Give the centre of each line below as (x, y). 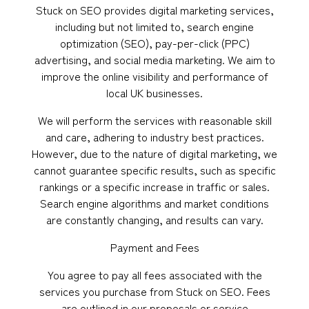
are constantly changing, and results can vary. (154, 219)
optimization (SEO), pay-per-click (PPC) (154, 43)
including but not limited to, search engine (154, 26)
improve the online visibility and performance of (154, 76)
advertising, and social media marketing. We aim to (154, 59)
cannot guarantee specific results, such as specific (154, 170)
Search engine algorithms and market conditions (154, 203)
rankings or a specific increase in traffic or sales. (154, 186)
